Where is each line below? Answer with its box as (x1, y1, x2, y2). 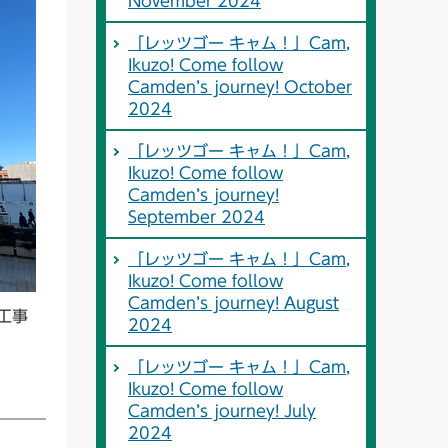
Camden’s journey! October (128, 79, 352, 96)
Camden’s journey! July (128, 403, 316, 420)
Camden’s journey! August (128, 295, 339, 312)
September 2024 (128, 209, 265, 226)
